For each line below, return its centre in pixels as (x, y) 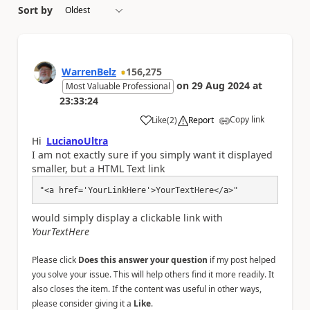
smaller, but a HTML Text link (98, 168)
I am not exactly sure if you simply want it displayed (152, 154)
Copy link (247, 119)
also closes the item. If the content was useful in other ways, (147, 289)
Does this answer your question (143, 260)
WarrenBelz (89, 71)
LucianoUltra (77, 140)
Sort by (35, 10)
